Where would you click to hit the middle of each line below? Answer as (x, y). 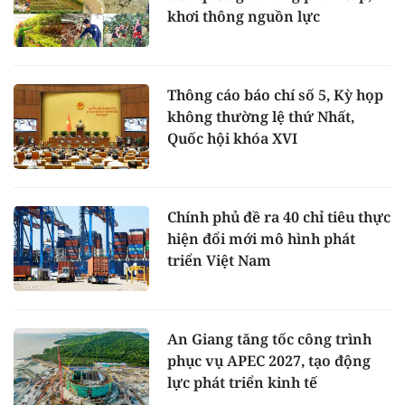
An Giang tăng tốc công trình (269, 339)
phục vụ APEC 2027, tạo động (269, 360)
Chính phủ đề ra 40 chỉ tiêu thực (279, 217)
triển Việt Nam (219, 260)
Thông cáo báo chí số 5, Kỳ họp (275, 95)
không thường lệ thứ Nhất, (261, 117)
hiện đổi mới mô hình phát (261, 238)
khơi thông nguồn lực (244, 17)
